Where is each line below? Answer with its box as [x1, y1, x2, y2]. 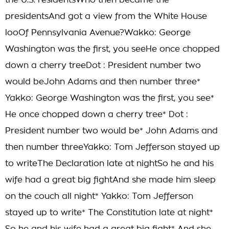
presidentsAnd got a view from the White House [5, 12, 207, 20]
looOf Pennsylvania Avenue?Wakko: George [5, 29, 191, 37]
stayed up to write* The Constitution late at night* [5, 209, 213, 217]
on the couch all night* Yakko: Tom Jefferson [5, 192, 193, 200]
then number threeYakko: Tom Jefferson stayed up [5, 143, 220, 151]
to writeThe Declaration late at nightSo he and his [5, 159, 214, 168]
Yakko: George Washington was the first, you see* [5, 94, 214, 102]
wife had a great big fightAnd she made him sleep [5, 176, 216, 184]
